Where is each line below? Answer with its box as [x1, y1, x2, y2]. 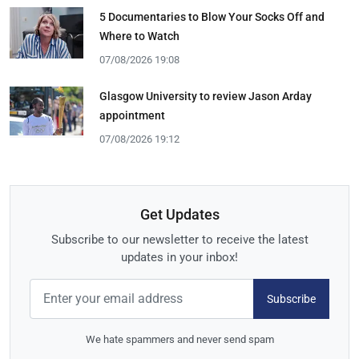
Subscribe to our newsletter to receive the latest [50, 232, 309, 248]
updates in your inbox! [121, 250, 238, 265]
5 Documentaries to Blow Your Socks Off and [99, 10, 325, 23]
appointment [99, 108, 165, 122]
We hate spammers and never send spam [85, 333, 274, 346]
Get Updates [139, 206, 220, 224]
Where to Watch [99, 29, 179, 42]
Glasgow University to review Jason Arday [99, 89, 312, 103]
